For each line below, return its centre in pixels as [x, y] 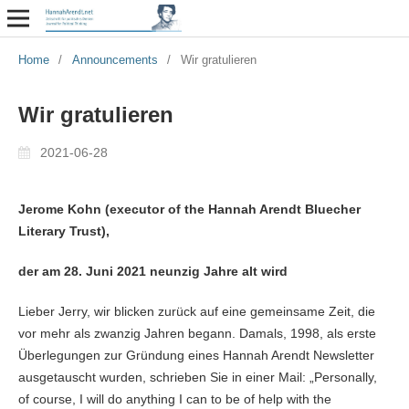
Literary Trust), [63, 231]
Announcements [115, 59]
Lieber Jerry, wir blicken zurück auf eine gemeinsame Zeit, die [196, 311]
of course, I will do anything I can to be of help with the [174, 399]
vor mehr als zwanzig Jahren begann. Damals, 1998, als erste [197, 333]
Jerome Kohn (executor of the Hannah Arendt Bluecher [189, 209]
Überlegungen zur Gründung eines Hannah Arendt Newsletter [196, 355]
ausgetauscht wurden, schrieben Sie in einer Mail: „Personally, [197, 377]
